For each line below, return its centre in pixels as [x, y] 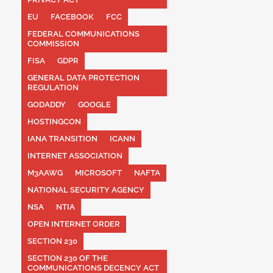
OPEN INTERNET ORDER [73, 224]
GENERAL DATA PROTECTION [83, 77]
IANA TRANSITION [62, 138]
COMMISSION [53, 43]
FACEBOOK [72, 16]
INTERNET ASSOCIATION [75, 155]
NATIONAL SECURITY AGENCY [86, 190]
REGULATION [53, 87]
